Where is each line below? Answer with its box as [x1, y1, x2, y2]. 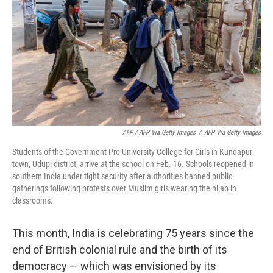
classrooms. [12, 196, 53, 206]
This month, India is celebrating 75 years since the [12, 227, 254, 240]
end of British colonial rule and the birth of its [12, 243, 227, 257]
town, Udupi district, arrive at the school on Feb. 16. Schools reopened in [12, 159, 254, 169]
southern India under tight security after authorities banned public [12, 171, 232, 182]
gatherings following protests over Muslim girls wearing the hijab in [12, 183, 236, 194]
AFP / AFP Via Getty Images [122, 129, 196, 137]
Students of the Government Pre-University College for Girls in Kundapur [12, 147, 252, 157]
